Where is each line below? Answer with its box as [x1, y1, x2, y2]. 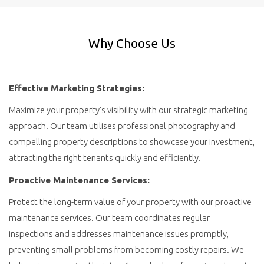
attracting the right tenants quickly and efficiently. [9, 153, 201, 163]
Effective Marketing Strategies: [9, 82, 144, 93]
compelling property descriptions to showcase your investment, [9, 137, 255, 147]
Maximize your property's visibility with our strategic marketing [9, 105, 248, 115]
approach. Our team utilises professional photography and [9, 121, 235, 131]
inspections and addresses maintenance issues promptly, [9, 229, 229, 239]
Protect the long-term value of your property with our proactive [9, 197, 252, 207]
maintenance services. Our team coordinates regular [9, 213, 210, 223]
